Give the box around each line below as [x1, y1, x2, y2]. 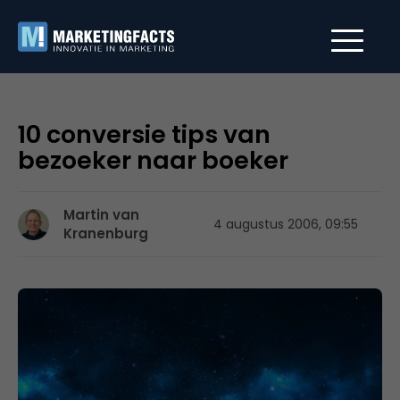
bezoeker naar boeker [18, 144, 288, 177]
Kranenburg [63, 224, 148, 243]
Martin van [63, 205, 139, 224]
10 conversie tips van [18, 118, 271, 151]
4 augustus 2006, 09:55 [213, 214, 358, 233]
